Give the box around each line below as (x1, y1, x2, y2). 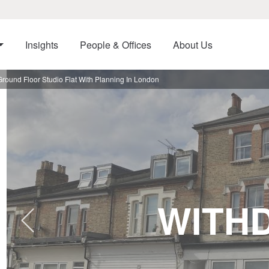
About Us (172, 38, 213, 52)
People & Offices (79, 38, 151, 52)
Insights (25, 38, 58, 52)
